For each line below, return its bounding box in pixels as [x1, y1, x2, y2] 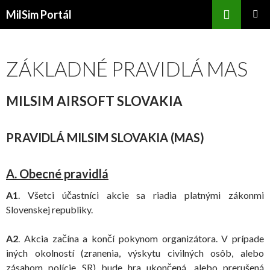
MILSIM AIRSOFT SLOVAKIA [6, 93, 183, 109]
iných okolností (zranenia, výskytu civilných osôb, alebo [6, 247, 264, 259]
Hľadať [3, 1, 33, 13]
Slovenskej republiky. [6, 204, 93, 215]
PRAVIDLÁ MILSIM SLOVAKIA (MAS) [6, 130, 204, 145]
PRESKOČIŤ [6, 20, 54, 30]
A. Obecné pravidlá [6, 166, 108, 181]
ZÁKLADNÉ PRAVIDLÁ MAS [6, 57, 248, 81]
